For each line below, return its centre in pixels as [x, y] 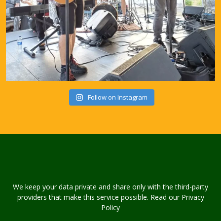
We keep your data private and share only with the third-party [110, 187]
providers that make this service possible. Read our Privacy [110, 197]
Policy [110, 207]
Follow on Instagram [117, 97]
